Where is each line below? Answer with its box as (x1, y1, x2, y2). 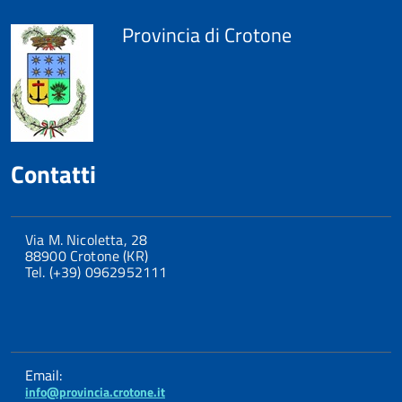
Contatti (11, 155, 96, 193)
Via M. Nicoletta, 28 (25, 229, 148, 251)
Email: (25, 364, 62, 387)
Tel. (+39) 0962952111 (25, 261, 168, 284)
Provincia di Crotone (122, 20, 292, 51)
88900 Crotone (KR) (25, 245, 148, 267)
